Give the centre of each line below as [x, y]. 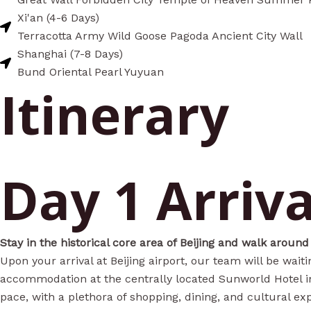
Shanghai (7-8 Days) [70, 54]
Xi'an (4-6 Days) [58, 18]
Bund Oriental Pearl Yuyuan [91, 72]
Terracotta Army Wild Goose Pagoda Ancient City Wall [160, 36]
